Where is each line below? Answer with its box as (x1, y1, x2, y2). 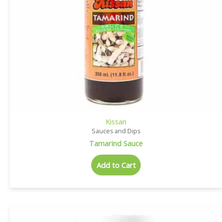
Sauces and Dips (92, 127, 140, 136)
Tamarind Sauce (89, 138, 143, 148)
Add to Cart (96, 160, 136, 170)
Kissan (106, 116, 126, 127)
